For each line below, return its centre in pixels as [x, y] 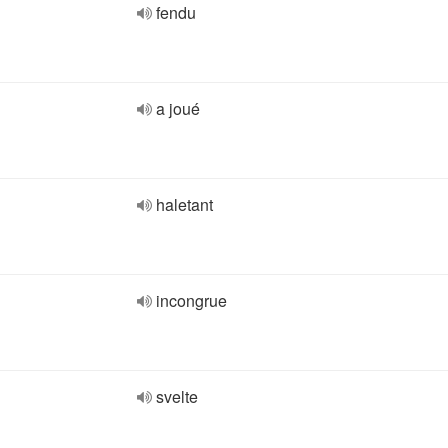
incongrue [191, 300]
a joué [178, 108]
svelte [177, 396]
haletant [184, 204]
